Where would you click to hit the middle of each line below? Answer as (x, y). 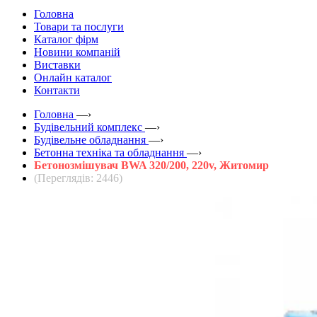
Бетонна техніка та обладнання (109, 152)
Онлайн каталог (73, 77)
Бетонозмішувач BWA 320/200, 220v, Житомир (151, 165)
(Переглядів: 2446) (78, 178)
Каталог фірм (66, 39)
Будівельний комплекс (88, 127)
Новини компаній (77, 52)
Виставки (57, 64)
